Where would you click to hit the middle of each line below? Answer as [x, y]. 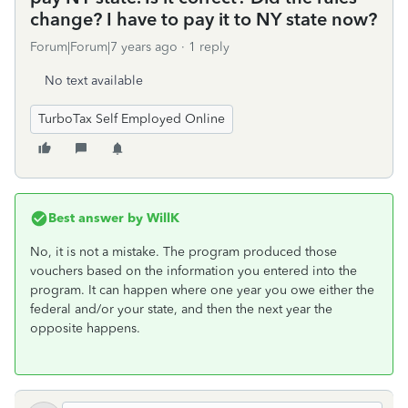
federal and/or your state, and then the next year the [181, 309]
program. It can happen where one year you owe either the [202, 290]
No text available [94, 81]
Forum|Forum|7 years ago [104, 47]
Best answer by [96, 218]
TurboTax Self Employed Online [132, 119]
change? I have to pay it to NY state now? [204, 19]
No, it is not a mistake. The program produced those [184, 252]
